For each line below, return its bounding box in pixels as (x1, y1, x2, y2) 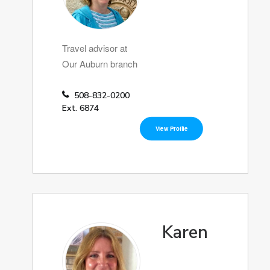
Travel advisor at (62, 42, 127, 54)
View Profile (155, 124, 188, 133)
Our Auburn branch (62, 57, 137, 70)
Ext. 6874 (62, 102, 99, 114)
